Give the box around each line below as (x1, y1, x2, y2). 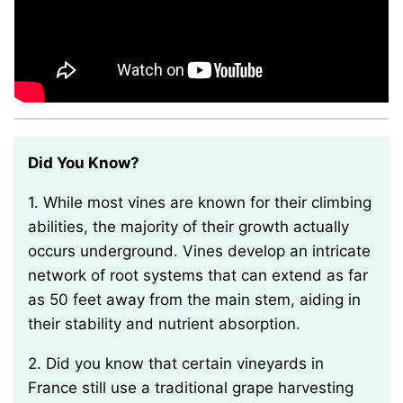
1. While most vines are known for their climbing (28, 193, 39, 212)
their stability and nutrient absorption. (28, 315, 300, 334)
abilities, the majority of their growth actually (28, 218, 349, 237)
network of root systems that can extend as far (28, 266, 368, 285)
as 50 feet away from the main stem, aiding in (28, 291, 361, 309)
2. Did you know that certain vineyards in (28, 354, 41, 373)
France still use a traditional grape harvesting (28, 379, 354, 398)
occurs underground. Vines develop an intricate (28, 242, 371, 261)
